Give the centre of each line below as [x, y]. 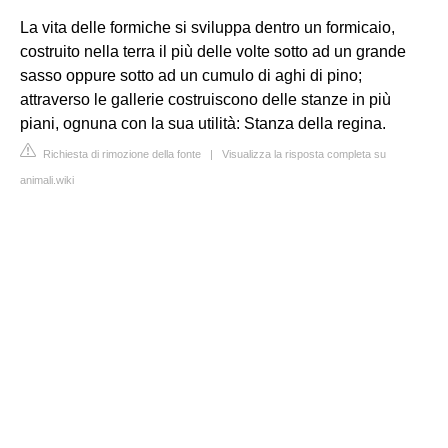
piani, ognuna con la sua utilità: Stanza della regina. [203, 123]
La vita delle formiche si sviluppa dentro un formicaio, [207, 27]
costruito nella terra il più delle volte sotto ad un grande [213, 51]
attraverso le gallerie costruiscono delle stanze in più [205, 99]
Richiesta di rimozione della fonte [120, 154]
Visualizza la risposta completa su [304, 154]
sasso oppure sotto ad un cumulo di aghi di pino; [191, 75]
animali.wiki [47, 180]
